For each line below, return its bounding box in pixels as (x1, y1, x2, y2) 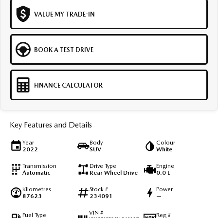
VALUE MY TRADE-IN (34, 10, 95, 18)
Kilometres (22, 185, 51, 193)
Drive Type (89, 162, 116, 169)
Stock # (89, 185, 108, 193)
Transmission (22, 162, 56, 169)
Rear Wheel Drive (89, 169, 138, 176)
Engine (156, 162, 175, 169)
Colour (156, 139, 176, 146)
